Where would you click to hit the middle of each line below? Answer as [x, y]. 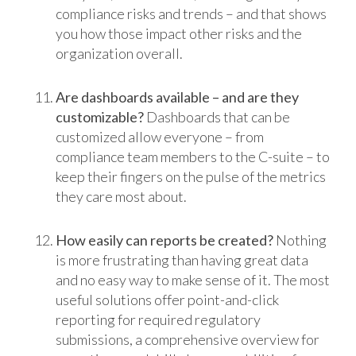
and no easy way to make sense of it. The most [192, 280]
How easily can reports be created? [164, 240]
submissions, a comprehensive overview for [187, 340]
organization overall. [119, 54]
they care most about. [121, 197]
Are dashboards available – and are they [177, 97]
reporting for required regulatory [158, 320]
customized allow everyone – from [159, 137]
